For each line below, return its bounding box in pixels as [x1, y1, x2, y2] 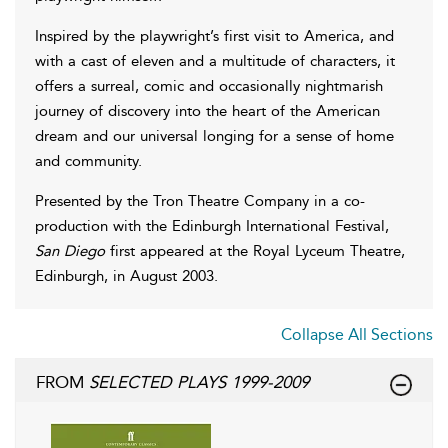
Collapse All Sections [281, 324, 433, 344]
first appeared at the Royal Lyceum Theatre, [105, 241, 405, 260]
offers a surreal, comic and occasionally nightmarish [35, 76, 383, 95]
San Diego [35, 241, 105, 260]
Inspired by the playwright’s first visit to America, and [35, 26, 394, 45]
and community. [35, 151, 142, 170]
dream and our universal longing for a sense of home [35, 126, 394, 145]
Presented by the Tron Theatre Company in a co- [35, 191, 365, 210]
